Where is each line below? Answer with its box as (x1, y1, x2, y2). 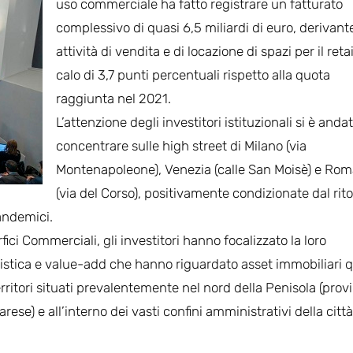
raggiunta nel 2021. (56, 90, 171, 106)
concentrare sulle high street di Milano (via (56, 137, 307, 154)
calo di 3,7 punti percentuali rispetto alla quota (56, 66, 330, 83)
